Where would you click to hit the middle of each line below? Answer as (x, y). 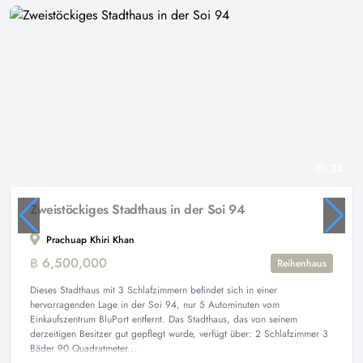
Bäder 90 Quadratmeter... (83, 348)
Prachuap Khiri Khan (89, 239)
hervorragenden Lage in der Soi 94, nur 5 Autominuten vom (155, 304)
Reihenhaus (302, 263)
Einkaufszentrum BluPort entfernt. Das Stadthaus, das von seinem (164, 319)
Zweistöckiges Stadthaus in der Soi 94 (138, 209)
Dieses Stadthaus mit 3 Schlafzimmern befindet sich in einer (154, 290)
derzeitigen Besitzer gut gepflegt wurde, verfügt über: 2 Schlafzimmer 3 (179, 333)
